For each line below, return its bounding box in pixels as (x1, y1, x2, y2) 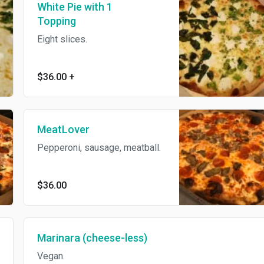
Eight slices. (27, 34, 77, 45)
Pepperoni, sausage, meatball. (27, 142, 151, 154)
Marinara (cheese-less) (27, 232, 137, 245)
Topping (27, 15, 66, 28)
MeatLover (27, 123, 80, 136)
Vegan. (27, 250, 55, 262)
